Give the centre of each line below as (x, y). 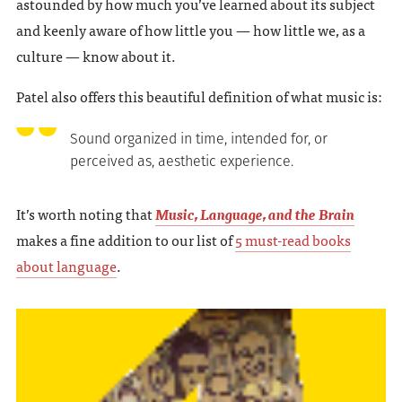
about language (66, 266)
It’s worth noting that (85, 214)
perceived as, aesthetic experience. (181, 162)
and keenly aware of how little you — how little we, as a (190, 30)
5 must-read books (293, 240)
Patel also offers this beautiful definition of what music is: (199, 96)
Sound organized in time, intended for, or (198, 139)
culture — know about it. (96, 56)
